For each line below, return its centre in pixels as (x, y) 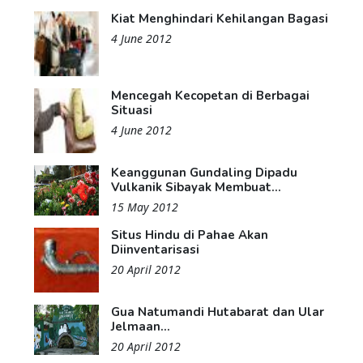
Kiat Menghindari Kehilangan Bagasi (220, 19)
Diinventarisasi (155, 250)
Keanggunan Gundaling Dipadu (204, 173)
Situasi (132, 111)
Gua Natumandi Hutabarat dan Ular (218, 312)
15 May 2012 (145, 207)
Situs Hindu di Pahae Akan (190, 235)
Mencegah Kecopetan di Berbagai (210, 96)
